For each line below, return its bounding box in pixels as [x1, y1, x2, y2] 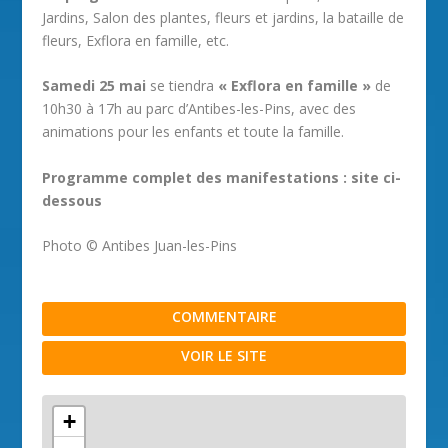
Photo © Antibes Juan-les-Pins [42, 236, 238, 256]
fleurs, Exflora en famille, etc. [42, 31, 230, 51]
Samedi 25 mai [42, 76, 147, 96]
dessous [42, 190, 103, 210]
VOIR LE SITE [181, 346, 267, 366]
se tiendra [146, 76, 219, 96]
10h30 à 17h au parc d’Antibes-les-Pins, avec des [42, 99, 357, 119]
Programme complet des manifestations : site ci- [42, 167, 402, 187]
